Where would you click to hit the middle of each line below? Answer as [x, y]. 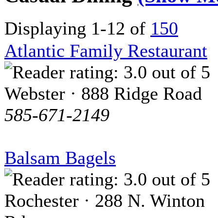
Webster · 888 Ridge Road [103, 93]
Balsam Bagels [60, 157]
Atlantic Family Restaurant [106, 50]
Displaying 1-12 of [77, 28]
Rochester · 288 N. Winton [105, 200]
